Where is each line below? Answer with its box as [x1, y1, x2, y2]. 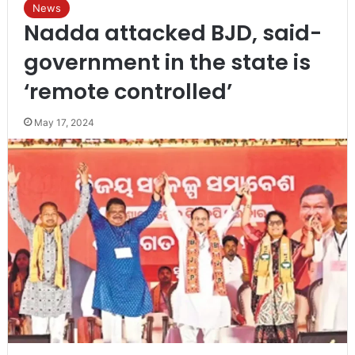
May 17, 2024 [33, 116, 94, 128]
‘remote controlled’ [23, 76, 232, 106]
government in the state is [23, 47, 311, 77]
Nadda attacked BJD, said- [23, 17, 322, 48]
